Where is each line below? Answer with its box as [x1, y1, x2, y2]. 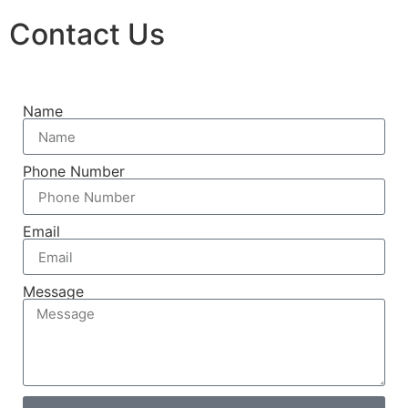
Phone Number [23, 162, 125, 181]
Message [23, 282, 84, 301]
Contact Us [9, 16, 165, 53]
